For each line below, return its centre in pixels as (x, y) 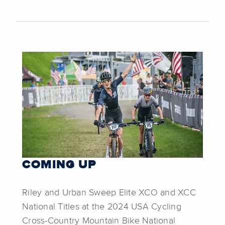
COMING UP (59, 165)
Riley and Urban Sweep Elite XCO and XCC (109, 193)
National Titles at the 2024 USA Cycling (102, 207)
